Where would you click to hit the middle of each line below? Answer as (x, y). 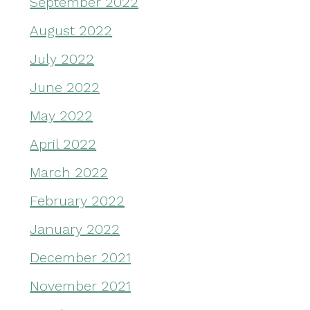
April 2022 (63, 144)
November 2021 (81, 286)
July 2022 (62, 59)
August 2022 (71, 31)
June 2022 (65, 88)
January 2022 (75, 229)
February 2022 (77, 201)
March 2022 (69, 173)
